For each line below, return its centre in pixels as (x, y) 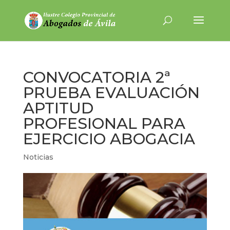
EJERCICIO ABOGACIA (109, 139)
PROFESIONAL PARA (104, 123)
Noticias (38, 157)
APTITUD (58, 108)
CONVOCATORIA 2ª (97, 77)
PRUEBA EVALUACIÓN (111, 93)
